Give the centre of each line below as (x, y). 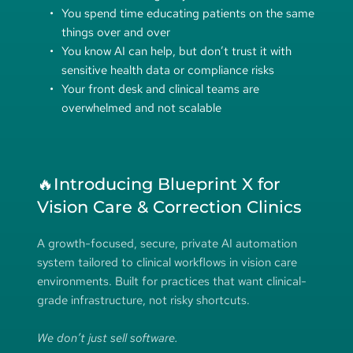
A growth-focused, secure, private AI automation (167, 243)
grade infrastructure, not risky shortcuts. (143, 300)
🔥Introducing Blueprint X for (158, 184)
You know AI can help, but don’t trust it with (176, 51)
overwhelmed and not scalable (141, 108)
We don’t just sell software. (107, 338)
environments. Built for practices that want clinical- (171, 281)
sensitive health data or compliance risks (167, 70)
